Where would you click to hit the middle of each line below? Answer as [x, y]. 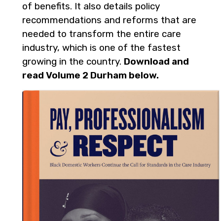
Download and [156, 61]
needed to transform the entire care [102, 34]
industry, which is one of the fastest [101, 48]
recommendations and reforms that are [109, 20]
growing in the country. [73, 61]
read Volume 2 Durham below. [91, 75]
